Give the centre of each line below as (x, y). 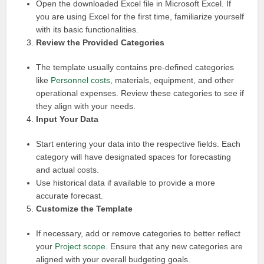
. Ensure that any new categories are (174, 246)
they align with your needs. (86, 106)
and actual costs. (68, 170)
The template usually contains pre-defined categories (135, 67)
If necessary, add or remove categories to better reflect (138, 233)
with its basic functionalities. (88, 29)
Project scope (80, 246)
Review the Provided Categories (100, 42)
